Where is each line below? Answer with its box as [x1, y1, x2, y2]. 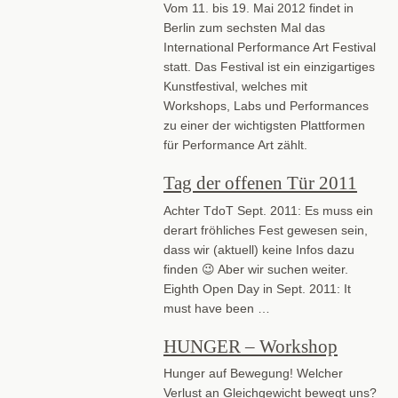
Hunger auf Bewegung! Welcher [163, 365, 343, 380]
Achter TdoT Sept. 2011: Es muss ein [163, 203, 373, 218]
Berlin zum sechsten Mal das [163, 20, 325, 36]
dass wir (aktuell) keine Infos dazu [163, 242, 354, 257]
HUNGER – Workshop [163, 335, 338, 357]
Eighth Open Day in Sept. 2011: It [163, 281, 351, 296]
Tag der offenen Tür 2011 [163, 172, 357, 195]
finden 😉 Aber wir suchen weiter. [163, 261, 348, 276]
